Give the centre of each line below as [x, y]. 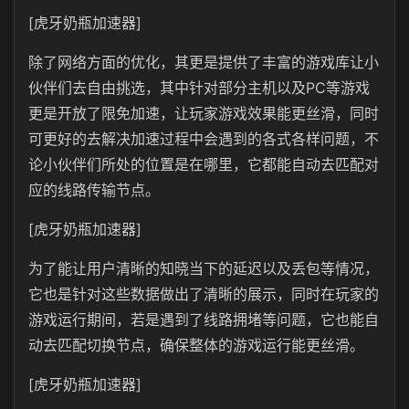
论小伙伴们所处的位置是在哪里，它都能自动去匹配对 [204, 164]
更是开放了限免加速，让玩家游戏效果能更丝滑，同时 [204, 113]
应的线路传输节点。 [94, 190]
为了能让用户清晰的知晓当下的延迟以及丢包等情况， [204, 268]
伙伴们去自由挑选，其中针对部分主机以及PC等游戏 [199, 88]
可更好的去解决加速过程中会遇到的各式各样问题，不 [204, 139]
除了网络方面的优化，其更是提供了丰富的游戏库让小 [204, 62]
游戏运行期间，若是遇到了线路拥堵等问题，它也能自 [204, 320]
